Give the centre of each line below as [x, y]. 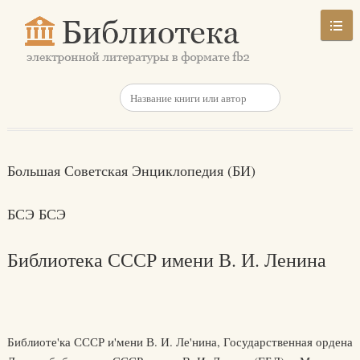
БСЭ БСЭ [36, 214]
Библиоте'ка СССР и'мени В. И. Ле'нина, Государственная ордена [180, 342]
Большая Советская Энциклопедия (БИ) [131, 170]
